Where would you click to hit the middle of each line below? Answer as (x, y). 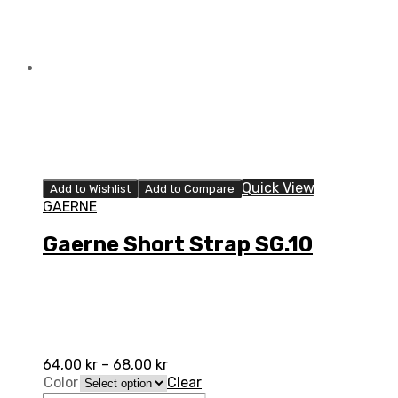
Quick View (278, 187)
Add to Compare (190, 188)
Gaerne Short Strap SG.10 (178, 245)
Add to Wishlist (90, 188)
